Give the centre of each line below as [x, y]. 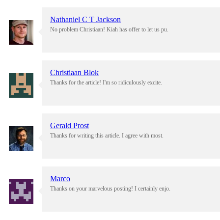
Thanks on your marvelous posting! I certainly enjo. [110, 189]
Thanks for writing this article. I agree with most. [107, 136]
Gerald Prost [69, 126]
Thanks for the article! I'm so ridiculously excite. [106, 83]
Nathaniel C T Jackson [85, 20]
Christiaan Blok [74, 73]
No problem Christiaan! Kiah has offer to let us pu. [109, 30]
